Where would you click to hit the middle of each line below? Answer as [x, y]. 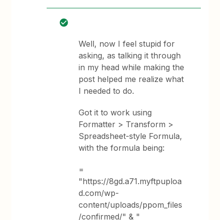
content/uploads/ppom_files [131, 205]
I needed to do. [107, 91]
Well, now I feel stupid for [127, 44]
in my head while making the [132, 67]
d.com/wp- [99, 193]
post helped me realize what [131, 79]
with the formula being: [122, 148]
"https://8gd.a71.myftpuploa [130, 181]
